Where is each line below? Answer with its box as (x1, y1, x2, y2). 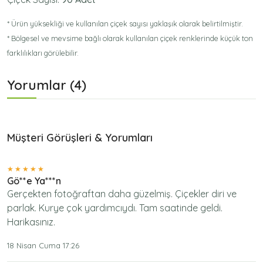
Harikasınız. (7, 215, 55, 228)
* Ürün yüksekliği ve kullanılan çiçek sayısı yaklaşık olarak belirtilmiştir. (7, 18, 243, 28)
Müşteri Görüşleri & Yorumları (7, 130, 153, 144)
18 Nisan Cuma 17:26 (7, 240, 79, 250)
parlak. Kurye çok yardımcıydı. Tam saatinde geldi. (7, 201, 222, 214)
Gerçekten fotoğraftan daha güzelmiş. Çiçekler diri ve (7, 187, 237, 200)
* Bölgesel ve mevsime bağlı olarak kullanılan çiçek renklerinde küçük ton (7, 33, 253, 43)
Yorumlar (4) (7, 76, 86, 93)
